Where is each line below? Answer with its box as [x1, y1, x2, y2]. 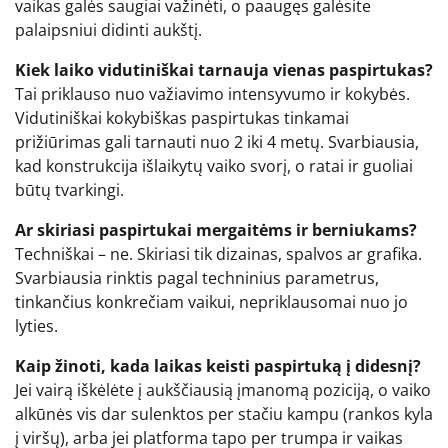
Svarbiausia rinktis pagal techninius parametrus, [15, 266, 379, 289]
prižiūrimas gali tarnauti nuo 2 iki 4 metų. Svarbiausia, [15, 130, 419, 153]
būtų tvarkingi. [15, 178, 124, 201]
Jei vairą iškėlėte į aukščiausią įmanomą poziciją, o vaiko [15, 378, 431, 401]
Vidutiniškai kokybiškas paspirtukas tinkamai [15, 106, 349, 129]
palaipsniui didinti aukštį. [15, 18, 202, 41]
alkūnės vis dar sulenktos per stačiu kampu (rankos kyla [15, 402, 433, 425]
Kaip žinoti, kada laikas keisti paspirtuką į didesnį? [15, 354, 421, 377]
